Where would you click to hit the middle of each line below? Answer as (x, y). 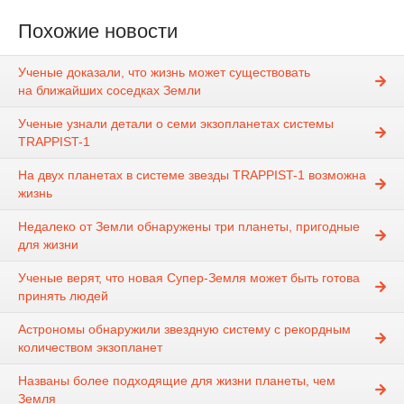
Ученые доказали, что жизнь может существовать (164, 73)
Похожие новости (98, 31)
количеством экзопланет (90, 348)
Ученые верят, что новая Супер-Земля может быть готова (189, 278)
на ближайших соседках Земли (110, 91)
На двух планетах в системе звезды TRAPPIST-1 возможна (192, 175)
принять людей (63, 296)
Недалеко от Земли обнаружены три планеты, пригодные (189, 227)
